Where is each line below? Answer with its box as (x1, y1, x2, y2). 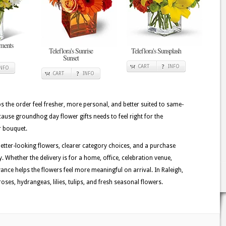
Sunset (63, 53, 79, 63)
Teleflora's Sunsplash (131, 46, 181, 55)
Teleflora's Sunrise (49, 46, 93, 55)
